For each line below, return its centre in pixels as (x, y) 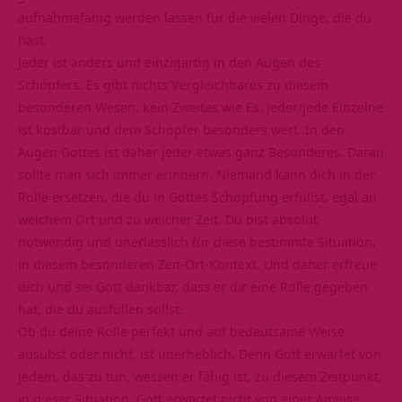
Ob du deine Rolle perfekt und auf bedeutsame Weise (181, 331)
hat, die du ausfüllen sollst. (100, 308)
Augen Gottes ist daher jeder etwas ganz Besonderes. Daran (201, 151)
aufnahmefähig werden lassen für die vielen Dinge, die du (195, 17)
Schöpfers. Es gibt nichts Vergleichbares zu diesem (173, 84)
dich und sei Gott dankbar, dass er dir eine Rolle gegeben (193, 286)
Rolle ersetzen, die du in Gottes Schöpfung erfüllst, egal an (197, 196)
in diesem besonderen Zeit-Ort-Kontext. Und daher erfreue (197, 263)
